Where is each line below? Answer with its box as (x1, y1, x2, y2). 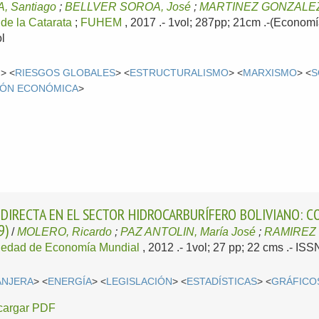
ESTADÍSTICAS (187, 276, 258, 288)
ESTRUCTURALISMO (130, 67, 229, 78)
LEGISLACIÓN (106, 276, 173, 288)
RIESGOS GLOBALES (15, 67, 116, 78)
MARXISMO (243, 67, 298, 78)
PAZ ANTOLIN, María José (120, 225, 256, 238)
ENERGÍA (48, 276, 93, 288)
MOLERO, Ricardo (17, 225, 113, 238)
